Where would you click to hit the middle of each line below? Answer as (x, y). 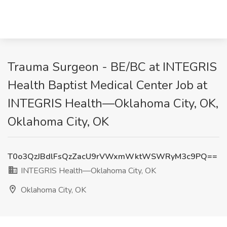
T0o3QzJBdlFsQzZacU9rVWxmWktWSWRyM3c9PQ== (112, 157)
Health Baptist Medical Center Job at (107, 85)
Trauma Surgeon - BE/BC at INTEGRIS (112, 67)
